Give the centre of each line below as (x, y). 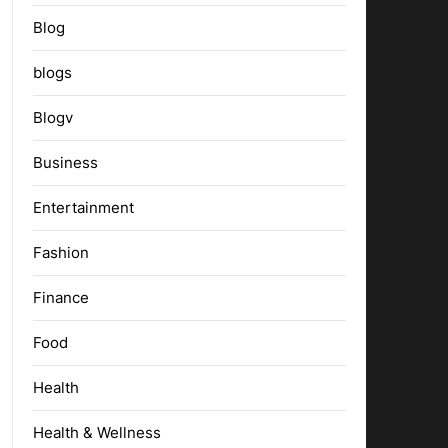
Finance (60, 297)
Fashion (60, 252)
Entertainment (83, 207)
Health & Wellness (96, 432)
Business (65, 162)
